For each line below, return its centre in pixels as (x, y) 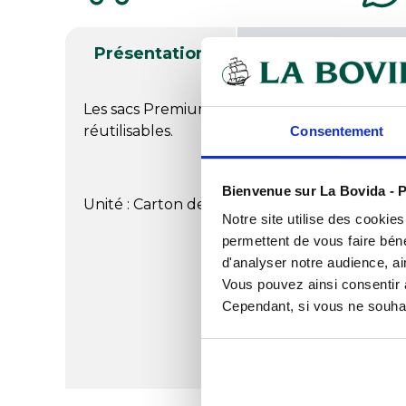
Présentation (150, 53)
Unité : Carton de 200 (161, 204)
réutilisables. (128, 130)
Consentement (337, 131)
